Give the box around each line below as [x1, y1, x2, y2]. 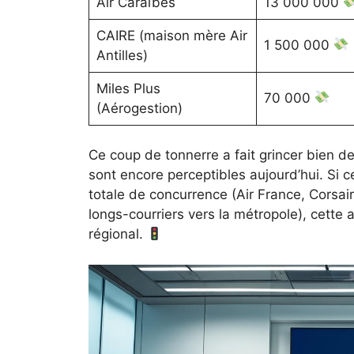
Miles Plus [96, 80, 160, 96]
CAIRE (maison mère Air [96, 27, 247, 43]
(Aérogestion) [96, 100, 183, 116]
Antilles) [96, 47, 148, 63]
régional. [88, 226, 147, 243]
